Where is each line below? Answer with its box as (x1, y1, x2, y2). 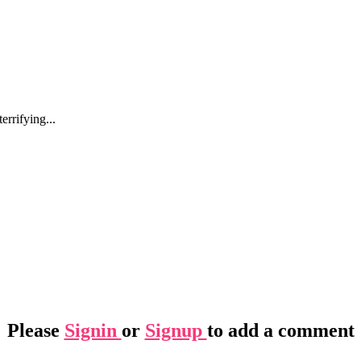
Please (6, 319, 64, 341)
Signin (64, 319, 122, 341)
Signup (144, 319, 207, 341)
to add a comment (206, 319, 355, 341)
